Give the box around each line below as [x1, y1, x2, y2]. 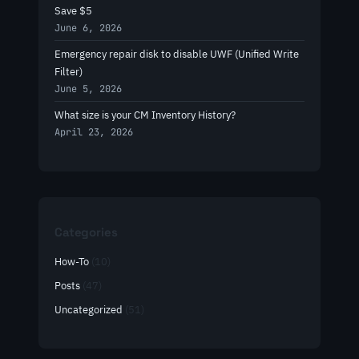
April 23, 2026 [54, 126, 133, 139]
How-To [54, 254, 89, 268]
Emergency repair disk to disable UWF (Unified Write [54, 46, 299, 61]
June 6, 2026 [54, 21, 122, 34]
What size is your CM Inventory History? [54, 108, 236, 123]
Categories [54, 224, 118, 240]
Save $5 [54, 3, 92, 18]
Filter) [54, 64, 83, 79]
